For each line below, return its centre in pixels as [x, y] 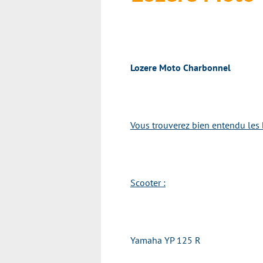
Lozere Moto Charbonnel [181, 68]
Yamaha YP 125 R [166, 240]
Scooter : [148, 183]
